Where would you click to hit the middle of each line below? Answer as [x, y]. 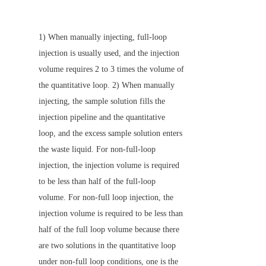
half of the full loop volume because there [109, 229]
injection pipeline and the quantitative [102, 117]
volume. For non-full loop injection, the [106, 197]
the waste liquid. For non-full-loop [97, 149]
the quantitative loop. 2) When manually [107, 85]
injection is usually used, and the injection [109, 53]
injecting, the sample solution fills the [102, 101]
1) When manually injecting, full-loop [103, 37]
